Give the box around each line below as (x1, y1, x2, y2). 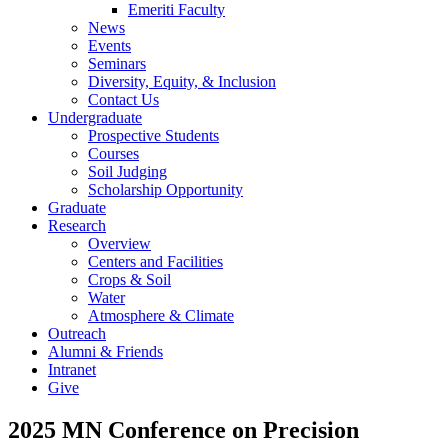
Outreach (48, 325, 106, 342)
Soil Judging (88, 163, 167, 180)
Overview (88, 235, 151, 252)
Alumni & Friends (48, 343, 163, 360)
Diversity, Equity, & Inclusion (88, 73, 276, 90)
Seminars (88, 55, 146, 72)
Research (48, 217, 106, 234)
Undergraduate (48, 109, 142, 126)
